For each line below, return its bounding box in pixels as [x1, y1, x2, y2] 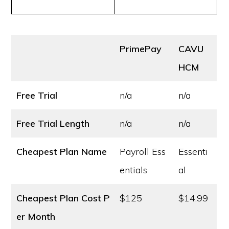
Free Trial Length [16, 118, 90, 129]
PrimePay [120, 43, 162, 55]
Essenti [178, 146, 209, 157]
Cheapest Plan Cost [16, 192, 102, 204]
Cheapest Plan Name [16, 146, 107, 157]
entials [120, 164, 148, 176]
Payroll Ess [120, 146, 166, 157]
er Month [16, 211, 56, 222]
